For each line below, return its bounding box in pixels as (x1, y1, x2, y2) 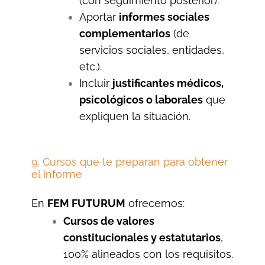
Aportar (79, 11, 119, 23)
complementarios (79, 27, 170, 40)
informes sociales (118, 11, 209, 23)
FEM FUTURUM (47, 197, 125, 209)
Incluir (79, 77, 112, 89)
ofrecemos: (125, 197, 185, 209)
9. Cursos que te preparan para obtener (31, 156, 228, 168)
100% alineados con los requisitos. (63, 247, 233, 260)
